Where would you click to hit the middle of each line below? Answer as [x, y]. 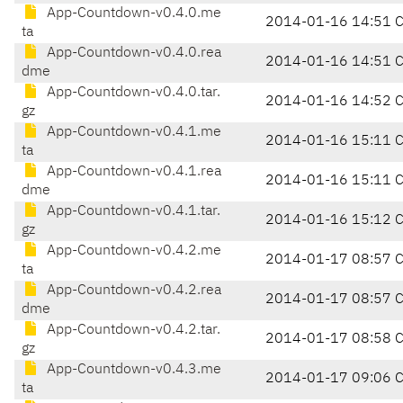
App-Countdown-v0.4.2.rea [132, 291]
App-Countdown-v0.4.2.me [132, 251]
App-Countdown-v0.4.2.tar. [132, 331]
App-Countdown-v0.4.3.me [132, 370]
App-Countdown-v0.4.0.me [132, 14]
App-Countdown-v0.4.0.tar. [132, 93]
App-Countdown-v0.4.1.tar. [132, 212]
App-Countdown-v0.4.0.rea [132, 54]
